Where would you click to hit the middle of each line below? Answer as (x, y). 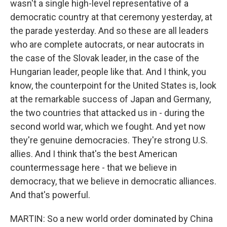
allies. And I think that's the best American (94, 154)
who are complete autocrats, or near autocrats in (107, 44)
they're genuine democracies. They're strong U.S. (109, 140)
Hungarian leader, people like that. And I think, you (108, 72)
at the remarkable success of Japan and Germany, (110, 99)
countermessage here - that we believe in (93, 167)
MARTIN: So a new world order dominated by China (111, 219)
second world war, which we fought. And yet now (108, 126)
